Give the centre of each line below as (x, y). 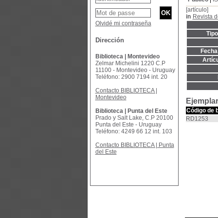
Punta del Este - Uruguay (128, 125)
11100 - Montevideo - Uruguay (135, 70)
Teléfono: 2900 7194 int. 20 (131, 77)
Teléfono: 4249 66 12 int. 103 (134, 131)
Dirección (109, 40)
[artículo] (197, 10)
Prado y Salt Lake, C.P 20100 (134, 118)
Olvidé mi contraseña (123, 23)
